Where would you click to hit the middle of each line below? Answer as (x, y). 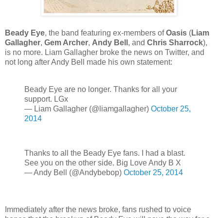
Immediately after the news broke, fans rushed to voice (98, 210)
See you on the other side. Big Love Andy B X (103, 163)
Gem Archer (66, 42)
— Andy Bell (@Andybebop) (74, 173)
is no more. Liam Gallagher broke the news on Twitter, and (105, 52)
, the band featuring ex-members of (105, 33)
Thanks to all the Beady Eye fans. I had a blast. (105, 153)
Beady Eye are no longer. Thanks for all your (101, 89)
